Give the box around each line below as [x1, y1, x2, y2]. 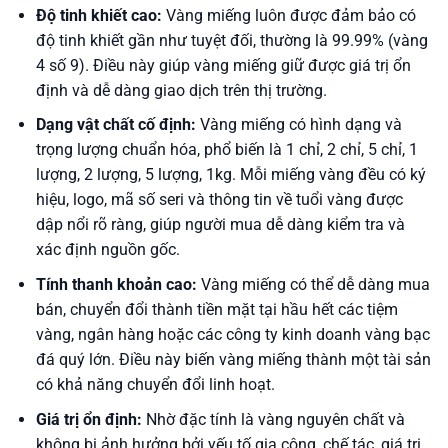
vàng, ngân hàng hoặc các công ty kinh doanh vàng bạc [35, 324, 430, 344]
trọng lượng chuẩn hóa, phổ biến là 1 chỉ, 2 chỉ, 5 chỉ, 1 [35, 140, 418, 160]
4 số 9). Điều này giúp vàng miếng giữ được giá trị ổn [35, 55, 411, 75]
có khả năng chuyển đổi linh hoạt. [35, 374, 275, 394]
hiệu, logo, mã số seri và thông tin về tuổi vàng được [35, 190, 403, 210]
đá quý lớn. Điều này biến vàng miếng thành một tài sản [35, 349, 431, 369]
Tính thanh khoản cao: [35, 274, 197, 294]
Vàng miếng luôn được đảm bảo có [161, 5, 416, 25]
